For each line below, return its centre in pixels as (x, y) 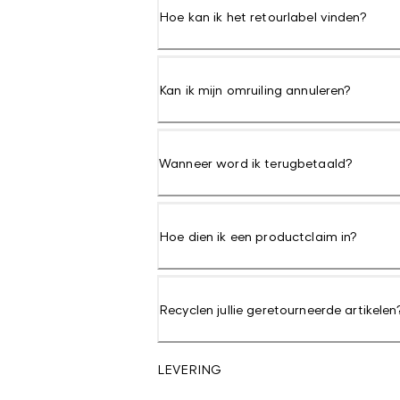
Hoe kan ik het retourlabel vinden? (263, 17)
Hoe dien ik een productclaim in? (258, 236)
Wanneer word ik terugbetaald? (256, 163)
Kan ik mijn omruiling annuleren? (255, 90)
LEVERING (189, 369)
